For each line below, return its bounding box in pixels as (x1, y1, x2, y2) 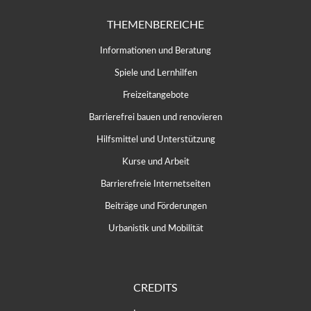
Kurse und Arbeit (121, 157, 190, 166)
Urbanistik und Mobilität (108, 224, 203, 233)
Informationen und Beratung (100, 46, 211, 55)
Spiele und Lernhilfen (114, 68, 197, 77)
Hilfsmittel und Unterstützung (96, 135, 215, 144)
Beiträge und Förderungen (104, 201, 207, 210)
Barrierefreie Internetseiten (101, 179, 210, 188)
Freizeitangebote (122, 90, 189, 99)
